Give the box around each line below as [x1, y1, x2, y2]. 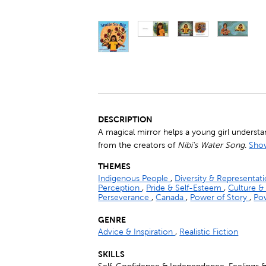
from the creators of [98, 140, 178, 150]
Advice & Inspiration [98, 227, 176, 236]
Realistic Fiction [179, 227, 239, 236]
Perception [98, 183, 142, 192]
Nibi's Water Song [178, 140, 245, 150]
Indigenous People [98, 173, 171, 183]
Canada [156, 192, 186, 202]
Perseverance [98, 192, 152, 202]
